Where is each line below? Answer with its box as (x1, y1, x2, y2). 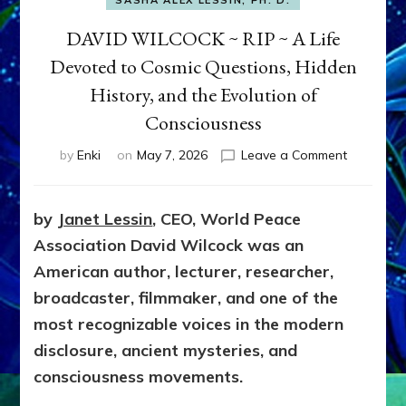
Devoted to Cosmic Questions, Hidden (49, 53, 357, 81)
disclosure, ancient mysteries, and (34, 340, 298, 362)
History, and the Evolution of (89, 82, 317, 109)
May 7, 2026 (136, 147, 208, 164)
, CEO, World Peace (152, 208, 302, 230)
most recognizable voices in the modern (34, 314, 344, 335)
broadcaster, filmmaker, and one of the (34, 287, 339, 309)
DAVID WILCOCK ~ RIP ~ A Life (66, 25, 340, 53)
